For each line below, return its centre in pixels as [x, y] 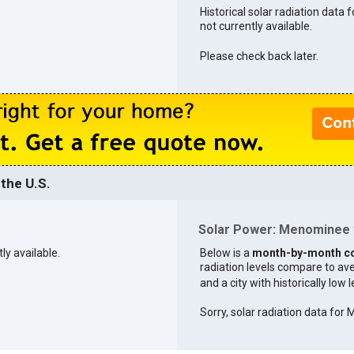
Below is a [226, 252]
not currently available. [256, 26]
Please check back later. [259, 56]
